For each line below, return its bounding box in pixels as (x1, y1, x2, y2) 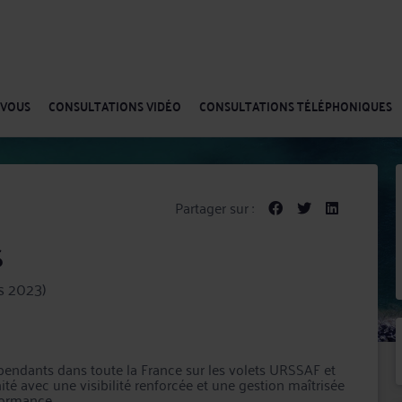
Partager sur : (174, 195, 254, 220)
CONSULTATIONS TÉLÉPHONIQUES (199, 94, 392, 118)
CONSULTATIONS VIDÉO (48, 94, 181, 118)
